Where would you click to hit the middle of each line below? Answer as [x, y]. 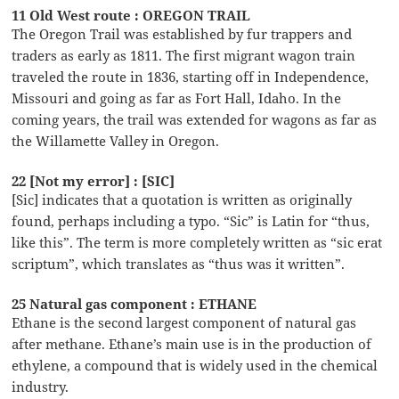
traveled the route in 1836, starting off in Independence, [191, 77]
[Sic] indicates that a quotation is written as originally [182, 200]
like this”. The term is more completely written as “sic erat [197, 243]
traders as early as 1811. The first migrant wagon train [184, 56]
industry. [41, 387]
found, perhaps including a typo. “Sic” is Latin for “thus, [191, 221]
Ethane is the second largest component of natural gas [184, 323]
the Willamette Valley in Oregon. [116, 141]
